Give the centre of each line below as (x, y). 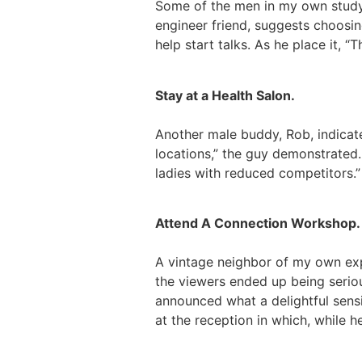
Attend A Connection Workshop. (258, 223)
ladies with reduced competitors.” (258, 173)
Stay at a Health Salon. (225, 95)
